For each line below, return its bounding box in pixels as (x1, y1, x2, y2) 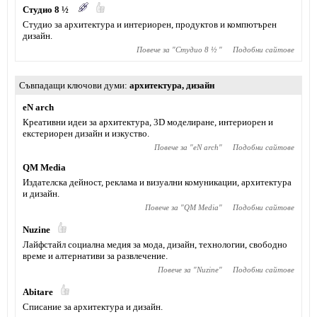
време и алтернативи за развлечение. (23, 250, 168, 261)
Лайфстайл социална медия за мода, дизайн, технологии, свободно (23, 239, 287, 250)
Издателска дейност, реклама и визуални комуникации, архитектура (23, 177, 292, 188)
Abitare (23, 287, 53, 297)
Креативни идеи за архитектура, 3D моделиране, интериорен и (23, 117, 273, 127)
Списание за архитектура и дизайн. (23, 301, 163, 312)
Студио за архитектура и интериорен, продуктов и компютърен (23, 19, 277, 30)
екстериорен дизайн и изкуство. (23, 128, 149, 139)
